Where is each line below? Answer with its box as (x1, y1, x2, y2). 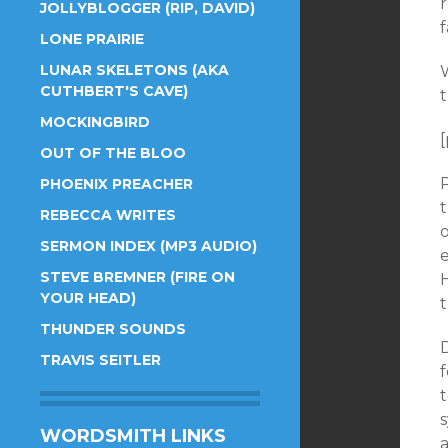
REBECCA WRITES (40, 206, 176, 224)
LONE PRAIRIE (40, 30, 144, 48)
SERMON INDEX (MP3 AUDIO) (40, 237, 257, 255)
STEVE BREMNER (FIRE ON (40, 268, 235, 286)
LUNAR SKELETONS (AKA (40, 61, 229, 79)
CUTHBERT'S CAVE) (40, 82, 188, 100)
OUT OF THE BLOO (40, 144, 186, 162)
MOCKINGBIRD (40, 113, 150, 131)
